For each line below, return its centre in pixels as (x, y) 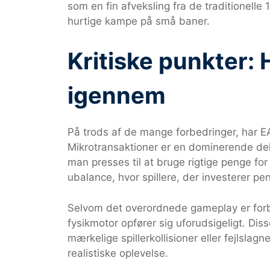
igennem (117, 95)
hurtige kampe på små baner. (139, 21)
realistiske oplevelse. (118, 253)
